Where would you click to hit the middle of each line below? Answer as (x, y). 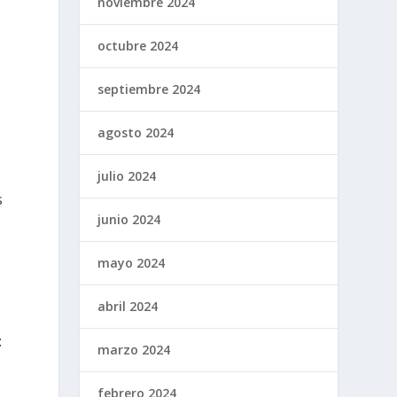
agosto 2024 (136, 132)
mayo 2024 (132, 262)
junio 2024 (129, 219)
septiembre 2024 (149, 89)
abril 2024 (128, 306)
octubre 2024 (138, 45)
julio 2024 (127, 175)
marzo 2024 (134, 349)
